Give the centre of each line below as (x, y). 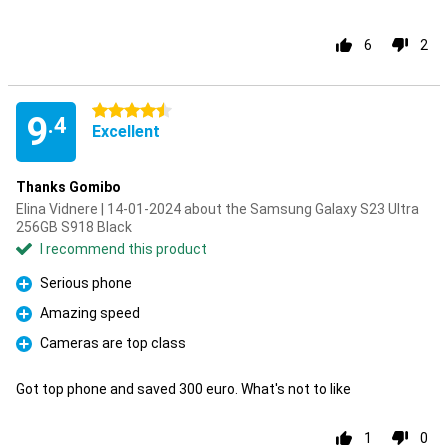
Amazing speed (90, 313)
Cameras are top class (113, 343)
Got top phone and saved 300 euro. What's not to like (183, 389)
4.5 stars (120, 111)
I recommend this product (123, 249)
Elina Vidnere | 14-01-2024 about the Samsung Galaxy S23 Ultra (217, 209)
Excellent (126, 131)
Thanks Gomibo (68, 187)
